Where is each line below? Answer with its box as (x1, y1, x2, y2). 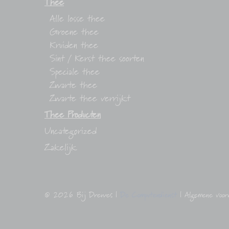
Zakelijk (44, 141, 77, 156)
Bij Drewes (77, 189, 112, 202)
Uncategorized (44, 124, 97, 140)
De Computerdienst (120, 189, 177, 202)
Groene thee (50, 25, 99, 40)
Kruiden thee (50, 38, 98, 54)
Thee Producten (44, 108, 101, 123)
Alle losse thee (50, 12, 105, 27)
